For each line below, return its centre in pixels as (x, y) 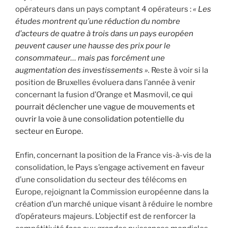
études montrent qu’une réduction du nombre (98, 22)
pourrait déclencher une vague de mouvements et (105, 107)
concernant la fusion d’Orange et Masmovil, (93, 95)
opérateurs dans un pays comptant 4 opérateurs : (104, 9)
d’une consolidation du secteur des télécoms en (101, 179)
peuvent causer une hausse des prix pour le (93, 46)
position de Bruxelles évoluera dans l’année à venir (105, 83)
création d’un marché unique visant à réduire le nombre (114, 204)
